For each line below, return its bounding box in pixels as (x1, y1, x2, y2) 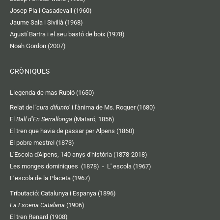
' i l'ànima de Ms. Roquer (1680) (69, 104, 155, 111)
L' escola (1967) (107, 163, 151, 170)
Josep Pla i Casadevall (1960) (10, 7, 92, 15)
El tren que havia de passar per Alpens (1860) (10, 127, 135, 135)
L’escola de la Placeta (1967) (10, 174, 90, 182)
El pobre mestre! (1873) (10, 139, 74, 147)
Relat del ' (10, 104, 36, 111)
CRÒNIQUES (10, 67, 50, 75)
